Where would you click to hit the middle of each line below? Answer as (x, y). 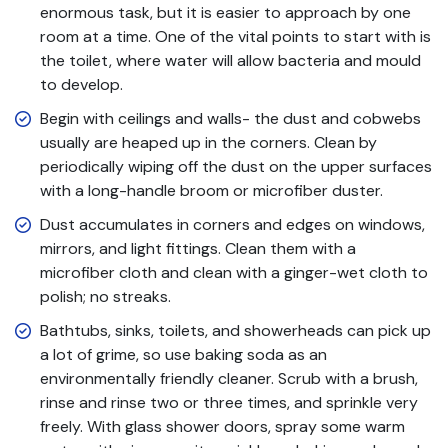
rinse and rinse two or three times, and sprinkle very (229, 402)
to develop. (81, 84)
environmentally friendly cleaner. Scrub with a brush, (229, 378)
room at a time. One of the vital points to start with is (235, 36)
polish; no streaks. (107, 296)
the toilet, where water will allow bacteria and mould (230, 60)
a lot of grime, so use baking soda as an (183, 354)
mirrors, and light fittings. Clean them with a (198, 248)
